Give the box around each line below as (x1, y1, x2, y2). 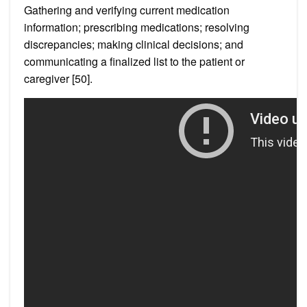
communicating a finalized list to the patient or (24, 53, 245, 69)
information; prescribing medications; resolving (24, 19, 249, 35)
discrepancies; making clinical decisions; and (24, 36, 243, 52)
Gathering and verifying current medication (24, 1, 230, 18)
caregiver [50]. (24, 70, 93, 86)
